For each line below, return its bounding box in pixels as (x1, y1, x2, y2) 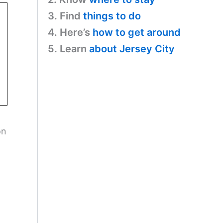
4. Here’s (48, 26, 93, 38)
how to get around (93, 26, 181, 38)
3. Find (48, 9, 83, 22)
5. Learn (48, 42, 89, 55)
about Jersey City (89, 42, 175, 55)
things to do (83, 9, 141, 22)
